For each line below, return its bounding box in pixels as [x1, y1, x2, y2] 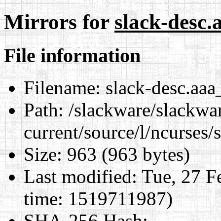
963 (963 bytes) [62, 143, 190, 165]
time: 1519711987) [24, 187, 173, 209]
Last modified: [24, 165, 137, 187]
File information [4, 44, 141, 67]
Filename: [24, 76, 101, 98]
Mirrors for [4, 10, 114, 34]
